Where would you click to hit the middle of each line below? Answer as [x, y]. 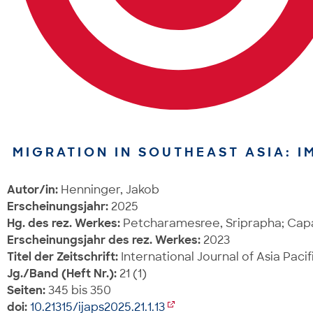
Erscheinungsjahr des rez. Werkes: [104, 240]
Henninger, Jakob [109, 190]
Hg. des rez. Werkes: [64, 224]
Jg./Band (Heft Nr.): [62, 274]
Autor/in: [32, 190]
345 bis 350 [78, 291]
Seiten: [26, 291]
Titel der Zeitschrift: [63, 257]
